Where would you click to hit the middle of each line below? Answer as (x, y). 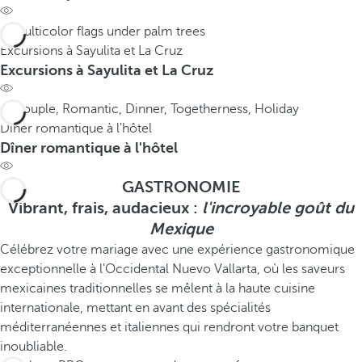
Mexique (181, 229)
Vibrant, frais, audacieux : (105, 208)
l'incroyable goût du (278, 208)
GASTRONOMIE (181, 187)
